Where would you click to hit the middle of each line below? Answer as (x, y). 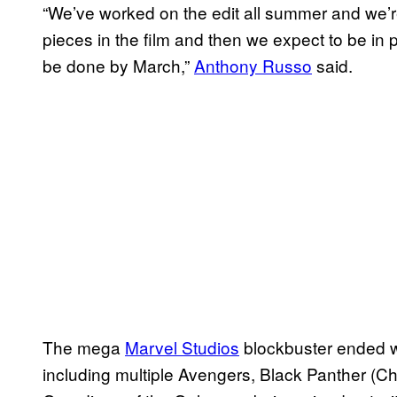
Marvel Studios (182, 346)
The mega (84, 346)
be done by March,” (118, 65)
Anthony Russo (253, 65)
